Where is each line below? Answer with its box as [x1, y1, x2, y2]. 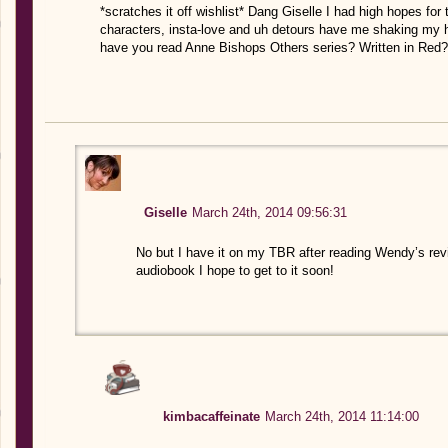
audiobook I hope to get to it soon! [136, 262, 335, 278]
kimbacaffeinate [163, 408, 261, 424]
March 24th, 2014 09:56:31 [192, 204, 348, 220]
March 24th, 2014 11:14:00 [265, 408, 420, 424]
